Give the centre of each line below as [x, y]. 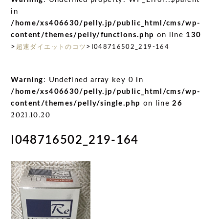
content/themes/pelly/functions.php [83, 35]
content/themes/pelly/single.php [76, 103]
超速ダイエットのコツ [51, 47]
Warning [27, 80]
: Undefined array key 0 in [93, 80]
